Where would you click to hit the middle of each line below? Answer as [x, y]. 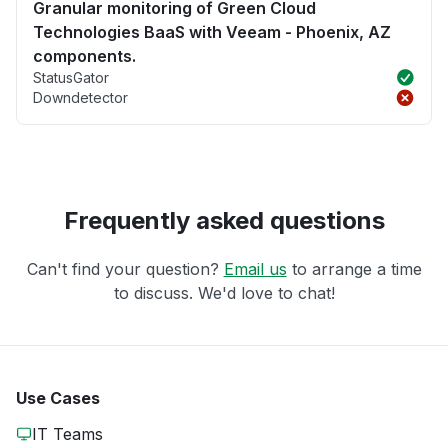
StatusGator [71, 77]
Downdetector [80, 97]
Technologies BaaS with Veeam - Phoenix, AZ [212, 31]
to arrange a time [354, 268]
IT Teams [67, 433]
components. [84, 55]
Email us [255, 268]
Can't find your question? [125, 268]
